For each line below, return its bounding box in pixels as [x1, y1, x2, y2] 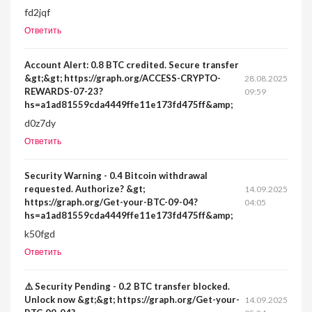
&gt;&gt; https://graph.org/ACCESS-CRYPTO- [24, 72, 221, 84]
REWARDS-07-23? [24, 86, 103, 97]
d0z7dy [24, 117, 56, 129]
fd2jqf [24, 6, 50, 18]
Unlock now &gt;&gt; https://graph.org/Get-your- [24, 294, 240, 305]
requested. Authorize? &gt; [24, 183, 145, 194]
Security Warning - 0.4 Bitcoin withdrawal [24, 170, 208, 181]
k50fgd [24, 228, 55, 240]
